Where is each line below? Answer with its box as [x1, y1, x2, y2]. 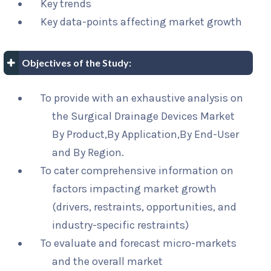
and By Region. [52, 146, 125, 160]
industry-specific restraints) [52, 218, 189, 232]
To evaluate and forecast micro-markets [41, 237, 237, 250]
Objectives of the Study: [22, 57, 131, 69]
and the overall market [52, 255, 163, 269]
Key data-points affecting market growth [41, 15, 242, 29]
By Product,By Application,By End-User [52, 128, 240, 142]
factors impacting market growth [52, 182, 217, 196]
